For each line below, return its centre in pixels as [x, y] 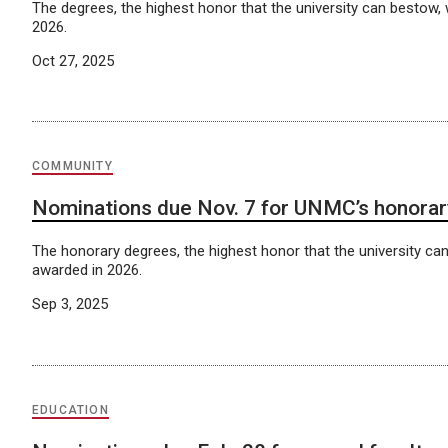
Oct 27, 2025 [73, 60]
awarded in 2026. [87, 270]
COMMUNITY [72, 166]
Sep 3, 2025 [70, 304]
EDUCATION [70, 409]
